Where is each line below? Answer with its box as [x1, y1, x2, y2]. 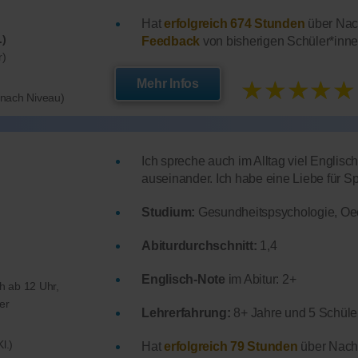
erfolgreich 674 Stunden [164, 17, 305, 31]
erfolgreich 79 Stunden [164, 340, 298, 354]
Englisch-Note [141, 272, 225, 287]
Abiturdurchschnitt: [141, 239, 257, 253]
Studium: [141, 205, 196, 220]
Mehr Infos [137, 77, 199, 91]
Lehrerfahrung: [141, 306, 231, 320]
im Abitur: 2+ [225, 272, 296, 287]
